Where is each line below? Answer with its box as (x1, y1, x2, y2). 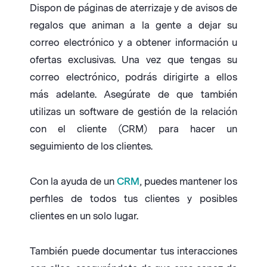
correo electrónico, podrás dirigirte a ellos (30, 72, 237, 83)
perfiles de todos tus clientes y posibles (30, 193, 237, 205)
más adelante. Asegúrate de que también (30, 89, 237, 101)
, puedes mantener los (139, 176, 237, 188)
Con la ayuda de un (30, 176, 117, 188)
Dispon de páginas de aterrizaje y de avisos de (30, 2, 237, 14)
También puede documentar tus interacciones (30, 246, 237, 257)
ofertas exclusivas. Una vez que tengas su (30, 54, 237, 66)
